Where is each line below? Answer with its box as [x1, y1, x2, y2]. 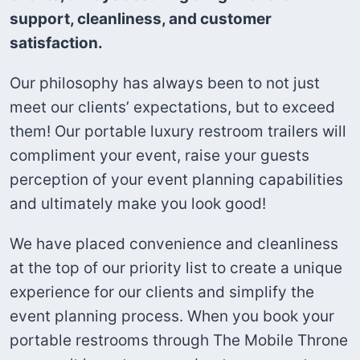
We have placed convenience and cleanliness [10, 234, 338, 253]
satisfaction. [10, 33, 103, 52]
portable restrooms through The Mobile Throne [10, 330, 348, 350]
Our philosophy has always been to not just [10, 73, 320, 92]
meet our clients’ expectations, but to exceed [10, 97, 335, 117]
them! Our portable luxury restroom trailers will [10, 121, 346, 141]
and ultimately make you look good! [10, 194, 266, 213]
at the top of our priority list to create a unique [10, 258, 342, 277]
